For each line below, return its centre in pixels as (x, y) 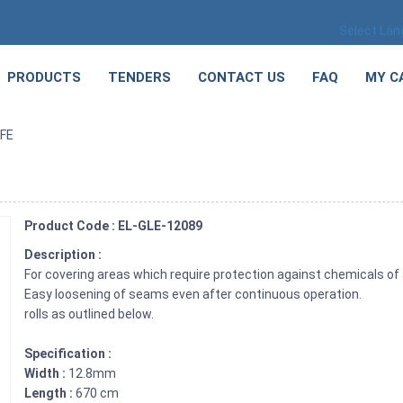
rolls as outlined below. (90, 314)
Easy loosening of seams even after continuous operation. (195, 295)
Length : (49, 394)
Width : (47, 374)
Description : (65, 255)
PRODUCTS (44, 77)
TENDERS (139, 77)
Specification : (68, 354)
